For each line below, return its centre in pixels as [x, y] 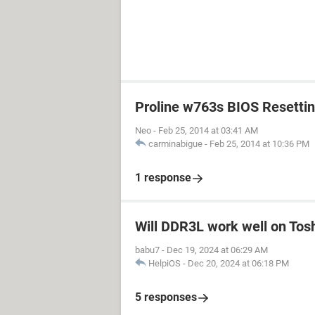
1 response [163, 178]
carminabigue [175, 144]
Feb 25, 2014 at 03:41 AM [208, 130]
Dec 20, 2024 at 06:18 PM [238, 263]
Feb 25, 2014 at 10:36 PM [259, 144]
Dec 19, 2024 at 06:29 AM [217, 250]
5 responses [166, 297]
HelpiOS [165, 263]
